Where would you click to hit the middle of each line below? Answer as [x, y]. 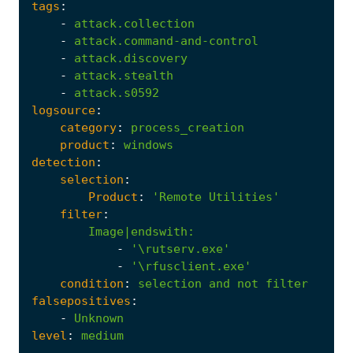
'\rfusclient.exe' [191, 267]
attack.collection [134, 24]
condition [92, 284]
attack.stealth [124, 76]
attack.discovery [131, 59]
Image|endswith [138, 232]
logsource [63, 111]
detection [63, 163]
